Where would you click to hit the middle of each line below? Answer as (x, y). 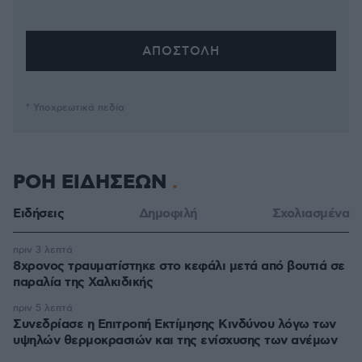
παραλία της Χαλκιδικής (83, 282)
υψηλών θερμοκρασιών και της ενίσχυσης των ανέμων (175, 341)
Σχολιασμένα (310, 214)
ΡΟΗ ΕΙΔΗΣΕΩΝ (93, 183)
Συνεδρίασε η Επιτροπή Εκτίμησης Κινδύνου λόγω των (175, 324)
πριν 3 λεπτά (43, 250)
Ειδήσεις (38, 214)
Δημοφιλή (168, 214)
